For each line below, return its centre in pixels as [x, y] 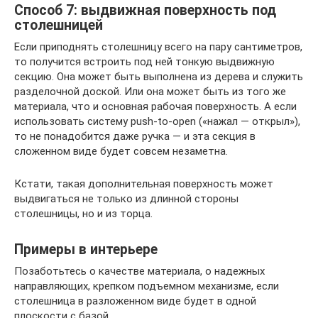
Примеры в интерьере [86, 250]
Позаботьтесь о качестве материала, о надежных [139, 271]
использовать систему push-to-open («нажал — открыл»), [157, 121]
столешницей [59, 25]
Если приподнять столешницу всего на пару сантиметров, [158, 46]
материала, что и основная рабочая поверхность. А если [155, 106]
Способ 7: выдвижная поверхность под [145, 10]
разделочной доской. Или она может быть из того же [150, 91]
